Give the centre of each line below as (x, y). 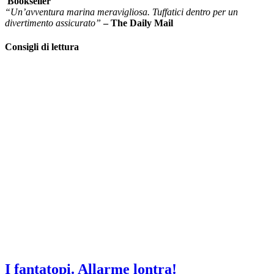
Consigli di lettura (42, 46)
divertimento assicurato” (54, 23)
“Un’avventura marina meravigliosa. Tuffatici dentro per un (121, 12)
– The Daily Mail (138, 23)
